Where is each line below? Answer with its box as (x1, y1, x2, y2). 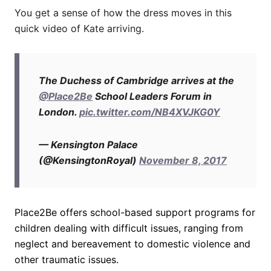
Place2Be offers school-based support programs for (15, 206, 255, 219)
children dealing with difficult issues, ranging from (15, 222, 243, 235)
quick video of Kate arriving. (15, 22, 144, 35)
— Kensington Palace (39, 139, 138, 151)
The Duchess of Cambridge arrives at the (39, 74, 234, 87)
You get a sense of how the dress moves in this (15, 7, 232, 19)
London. (39, 106, 79, 119)
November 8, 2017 (139, 154, 227, 167)
